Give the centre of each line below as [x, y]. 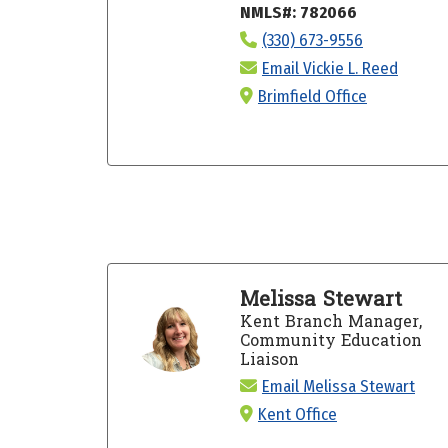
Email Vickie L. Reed [329, 68]
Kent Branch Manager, [330, 321]
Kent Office [297, 414]
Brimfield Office [312, 96]
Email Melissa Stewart [338, 386]
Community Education [330, 340]
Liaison [269, 359]
